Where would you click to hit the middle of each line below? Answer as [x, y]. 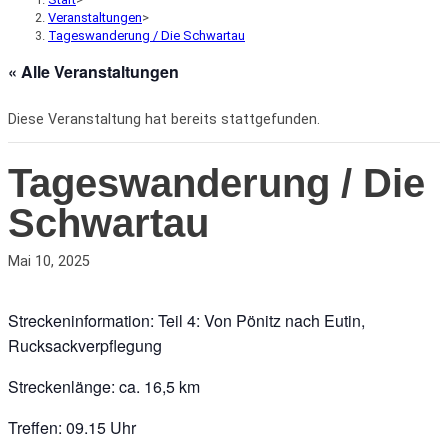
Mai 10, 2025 [49, 262]
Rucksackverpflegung [85, 346]
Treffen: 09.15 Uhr [72, 428]
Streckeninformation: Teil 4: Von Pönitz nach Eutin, [186, 321]
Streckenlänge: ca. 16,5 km [104, 387]
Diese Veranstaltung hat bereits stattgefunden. [164, 120]
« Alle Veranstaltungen [93, 72]
